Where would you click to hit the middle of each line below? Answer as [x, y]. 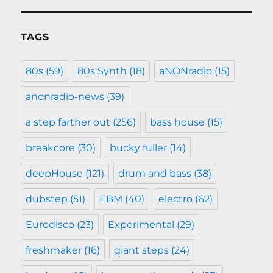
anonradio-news [65, 97]
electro [176, 199]
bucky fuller [139, 148]
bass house [178, 122]
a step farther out [68, 122]
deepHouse [55, 174]
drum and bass [155, 174]
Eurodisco [50, 225]
